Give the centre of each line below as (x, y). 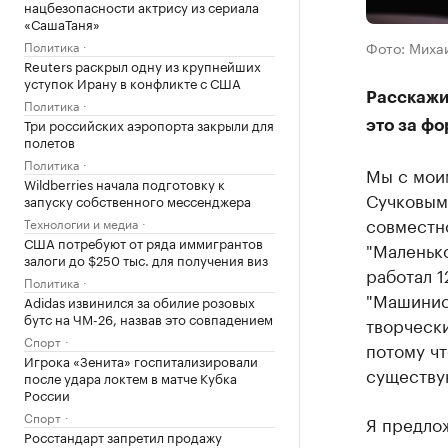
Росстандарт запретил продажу (123, 436)
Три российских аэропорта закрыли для (149, 124)
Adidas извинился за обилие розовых (139, 301)
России (47, 394)
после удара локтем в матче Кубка (130, 377)
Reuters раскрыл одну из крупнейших (142, 65)
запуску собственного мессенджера (137, 200)
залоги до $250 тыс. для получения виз (146, 259)
